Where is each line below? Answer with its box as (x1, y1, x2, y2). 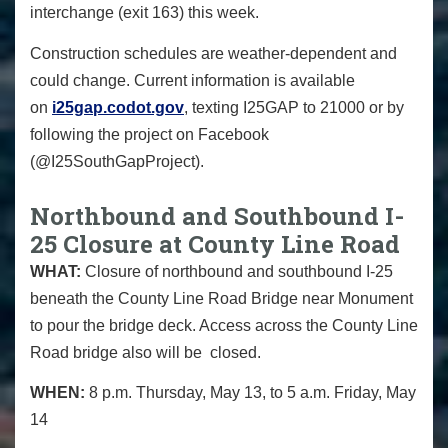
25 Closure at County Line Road (30, 227, 400, 260)
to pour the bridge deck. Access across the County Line (30, 316, 418, 334)
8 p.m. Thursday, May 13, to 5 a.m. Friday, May (89, 384, 416, 402)
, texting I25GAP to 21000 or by (184, 98, 404, 116)
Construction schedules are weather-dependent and (30, 44, 397, 62)
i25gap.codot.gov (52, 98, 184, 116)
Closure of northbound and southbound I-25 (85, 262, 393, 280)
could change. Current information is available (30, 71, 355, 89)
